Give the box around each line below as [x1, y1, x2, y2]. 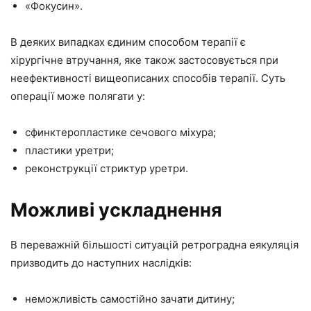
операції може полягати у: [10, 89, 145, 103]
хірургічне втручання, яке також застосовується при [10, 53, 278, 67]
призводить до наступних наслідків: [10, 255, 192, 269]
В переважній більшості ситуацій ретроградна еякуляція [10, 237, 299, 251]
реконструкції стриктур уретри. [25, 161, 188, 175]
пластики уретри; [25, 143, 114, 157]
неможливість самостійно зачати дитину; [25, 292, 235, 305]
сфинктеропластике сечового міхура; [25, 125, 216, 139]
